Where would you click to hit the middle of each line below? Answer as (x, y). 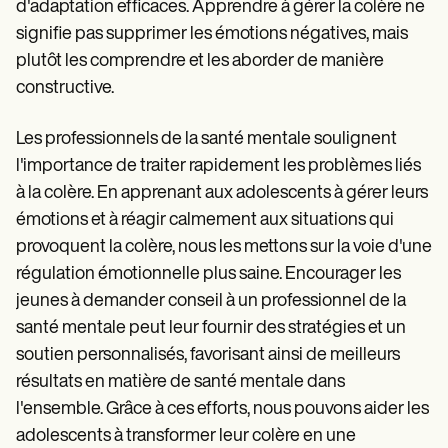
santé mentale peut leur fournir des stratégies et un (211, 328)
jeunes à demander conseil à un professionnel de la (211, 301)
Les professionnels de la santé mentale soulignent (206, 139)
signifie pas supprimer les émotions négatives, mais (212, 34)
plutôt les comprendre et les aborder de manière (200, 61)
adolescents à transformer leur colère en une (186, 436)
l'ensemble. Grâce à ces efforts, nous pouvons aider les (222, 409)
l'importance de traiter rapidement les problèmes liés (218, 166)
